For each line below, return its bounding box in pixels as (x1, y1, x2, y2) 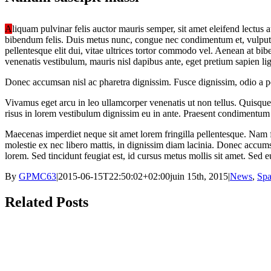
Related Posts (5, 194, 88, 211)
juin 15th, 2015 (170, 171, 228, 182)
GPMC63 (19, 171, 56, 182)
